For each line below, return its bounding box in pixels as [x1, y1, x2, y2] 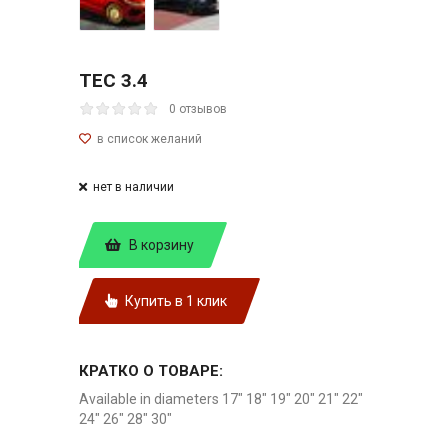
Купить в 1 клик [122, 292, 227, 309]
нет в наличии [90, 179, 174, 194]
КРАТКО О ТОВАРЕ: [79, 361, 223, 380]
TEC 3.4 [79, 68, 148, 92]
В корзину [126, 236, 194, 253]
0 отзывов [169, 101, 227, 116]
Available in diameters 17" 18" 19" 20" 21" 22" [79, 390, 363, 407]
